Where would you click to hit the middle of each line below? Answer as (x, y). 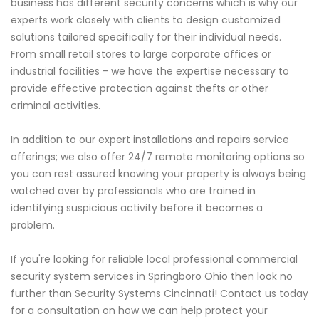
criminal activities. (56, 106)
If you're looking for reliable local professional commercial (154, 260)
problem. (33, 225)
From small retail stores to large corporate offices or (141, 54)
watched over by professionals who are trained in (133, 191)
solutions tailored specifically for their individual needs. (146, 37)
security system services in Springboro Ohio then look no (152, 277)
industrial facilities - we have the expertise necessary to (150, 72)
